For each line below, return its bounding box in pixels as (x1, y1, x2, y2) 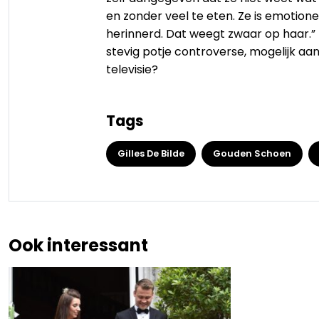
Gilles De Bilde (117, 147, 184, 159)
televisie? (106, 61, 158, 78)
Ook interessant (9, 233, 148, 257)
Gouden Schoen (213, 147, 291, 159)
